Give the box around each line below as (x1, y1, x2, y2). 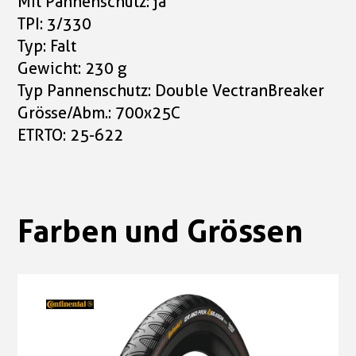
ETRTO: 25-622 (17, 126, 124, 145)
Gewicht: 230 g (17, 59, 128, 79)
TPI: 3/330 (17, 14, 92, 34)
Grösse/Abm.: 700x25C (17, 103, 181, 123)
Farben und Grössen (17, 211, 304, 251)
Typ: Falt (17, 37, 77, 56)
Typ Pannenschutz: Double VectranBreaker (17, 81, 325, 101)
